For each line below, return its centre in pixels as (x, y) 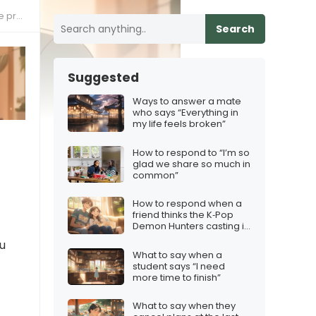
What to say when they (184, 306)
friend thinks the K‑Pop (183, 215)
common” (156, 175)
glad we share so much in (192, 164)
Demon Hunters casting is (191, 226)
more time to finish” (177, 277)
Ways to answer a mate (187, 102)
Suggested (103, 78)
